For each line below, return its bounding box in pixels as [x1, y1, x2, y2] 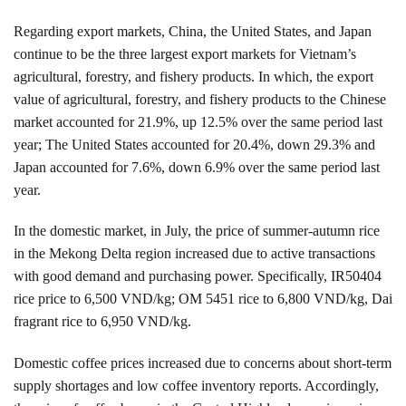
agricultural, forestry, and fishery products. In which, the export [14, 68, 373, 84]
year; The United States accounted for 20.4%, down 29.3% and [14, 136, 375, 152]
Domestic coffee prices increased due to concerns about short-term [14, 355, 391, 372]
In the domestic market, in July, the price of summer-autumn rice [14, 223, 380, 239]
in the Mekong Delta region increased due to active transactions [14, 246, 375, 262]
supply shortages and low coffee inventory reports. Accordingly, [14, 378, 379, 394]
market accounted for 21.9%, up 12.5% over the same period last [14, 113, 382, 130]
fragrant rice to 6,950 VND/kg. [14, 314, 191, 330]
